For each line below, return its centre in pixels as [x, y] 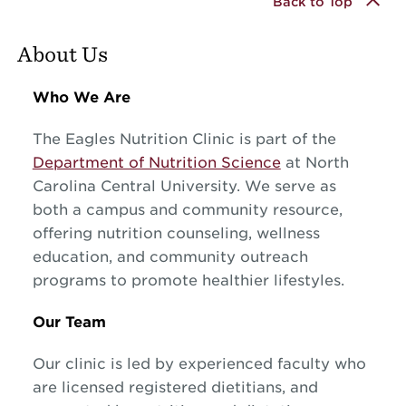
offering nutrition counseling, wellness [176, 233]
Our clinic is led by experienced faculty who [199, 363]
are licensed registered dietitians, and [175, 387]
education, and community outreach [170, 256]
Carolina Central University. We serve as [184, 186]
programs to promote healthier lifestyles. [188, 280]
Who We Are [81, 97]
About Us [62, 53]
